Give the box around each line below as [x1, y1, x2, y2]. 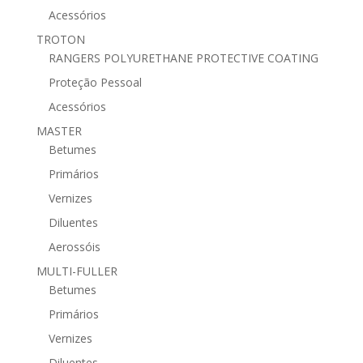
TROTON [36, 31, 85, 47]
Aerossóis [48, 238, 100, 254]
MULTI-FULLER [36, 263, 117, 279]
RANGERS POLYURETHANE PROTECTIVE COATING [48, 49, 318, 66]
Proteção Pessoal [48, 74, 142, 90]
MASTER [36, 122, 82, 139]
